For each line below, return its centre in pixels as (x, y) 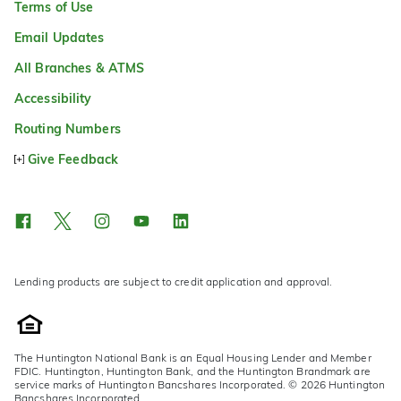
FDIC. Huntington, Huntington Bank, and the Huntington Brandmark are (192, 371)
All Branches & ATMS (80, 68)
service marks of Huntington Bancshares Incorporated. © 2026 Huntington (200, 385)
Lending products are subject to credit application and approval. (174, 282)
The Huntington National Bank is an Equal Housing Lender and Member (193, 358)
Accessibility (53, 99)
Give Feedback (73, 160)
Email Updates (60, 38)
